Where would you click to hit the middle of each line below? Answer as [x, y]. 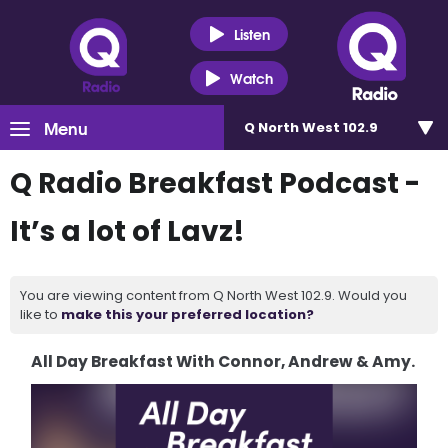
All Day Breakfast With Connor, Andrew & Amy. [223, 361]
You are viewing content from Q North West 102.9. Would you [213, 295]
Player [51, 411]
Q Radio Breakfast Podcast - [215, 183]
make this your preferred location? [187, 314]
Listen [251, 33]
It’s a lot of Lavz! [127, 231]
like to [40, 314]
